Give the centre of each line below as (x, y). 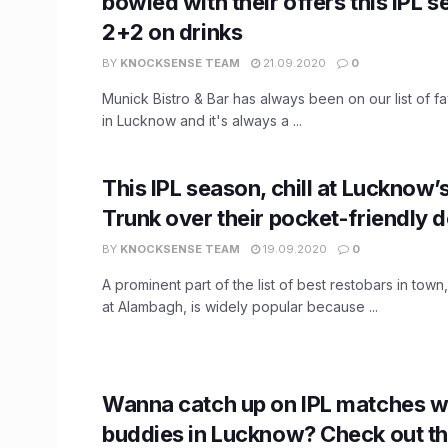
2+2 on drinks (172, 32)
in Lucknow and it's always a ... (202, 121)
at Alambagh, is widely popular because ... (240, 307)
